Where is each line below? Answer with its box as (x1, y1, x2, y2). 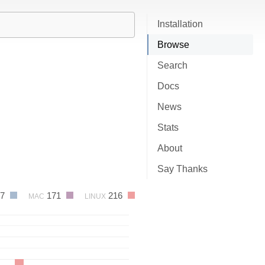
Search (157, 60, 188, 70)
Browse (157, 40, 189, 50)
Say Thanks (157, 164, 208, 174)
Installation (157, 19, 203, 29)
